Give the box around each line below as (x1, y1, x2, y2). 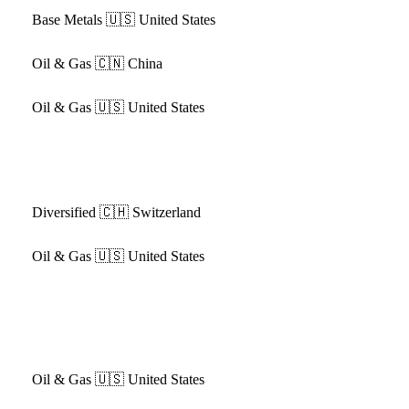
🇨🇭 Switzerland (99, 204, 201, 220)
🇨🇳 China (94, 56, 163, 71)
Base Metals (31, 12, 102, 27)
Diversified (31, 204, 96, 220)
